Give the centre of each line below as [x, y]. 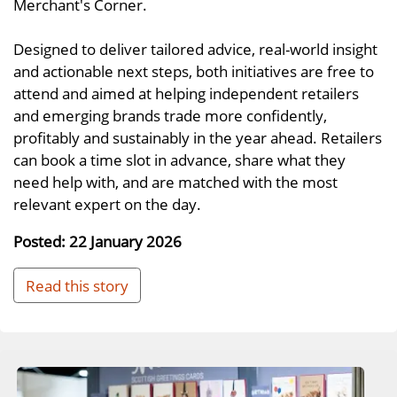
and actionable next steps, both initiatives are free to [194, 70]
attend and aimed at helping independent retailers [186, 93]
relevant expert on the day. [107, 203]
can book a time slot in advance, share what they [179, 159]
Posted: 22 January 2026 [97, 241]
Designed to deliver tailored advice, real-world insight [195, 48]
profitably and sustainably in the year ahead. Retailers [198, 137]
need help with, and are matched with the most [175, 181]
